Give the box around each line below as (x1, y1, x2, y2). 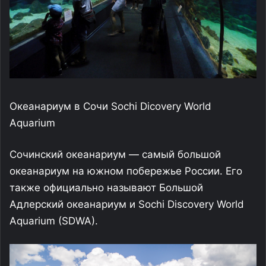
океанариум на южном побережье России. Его (9, 165, 242, 177)
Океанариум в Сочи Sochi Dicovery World (9, 100, 211, 112)
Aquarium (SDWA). (9, 215, 98, 227)
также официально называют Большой (9, 182, 203, 194)
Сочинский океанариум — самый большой (9, 148, 221, 160)
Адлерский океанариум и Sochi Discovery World (9, 198, 244, 210)
